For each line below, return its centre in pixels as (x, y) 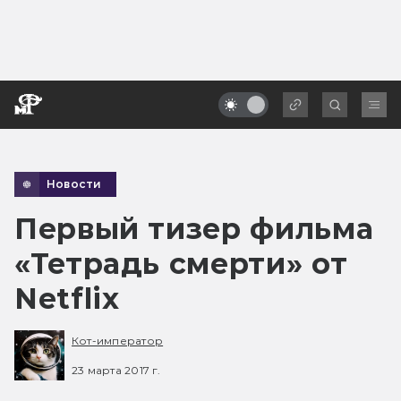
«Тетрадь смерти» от (181, 263)
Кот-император (118, 341)
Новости (74, 183)
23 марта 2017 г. (116, 370)
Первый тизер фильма (194, 228)
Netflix (67, 298)
